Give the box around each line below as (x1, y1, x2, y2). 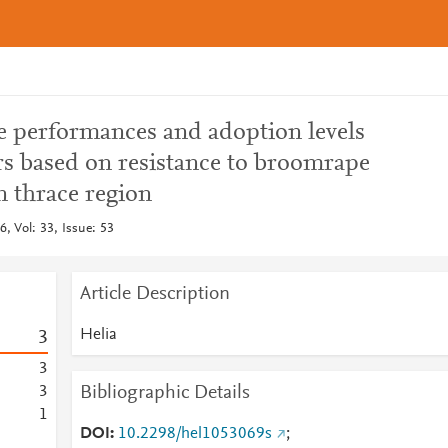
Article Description (79, 284, 230, 304)
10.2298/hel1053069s (117, 426, 272, 442)
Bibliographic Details (79, 383, 250, 403)
